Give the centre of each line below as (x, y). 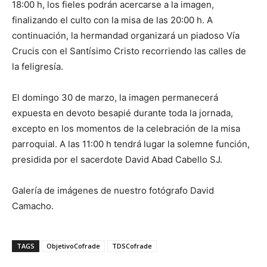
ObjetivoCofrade (73, 246)
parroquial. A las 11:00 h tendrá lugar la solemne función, (131, 144)
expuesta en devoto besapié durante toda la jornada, (122, 113)
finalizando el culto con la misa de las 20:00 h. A (112, 20)
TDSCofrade (132, 246)
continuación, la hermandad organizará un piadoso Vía (126, 35)
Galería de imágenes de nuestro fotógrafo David (113, 190)
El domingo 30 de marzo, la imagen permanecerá (115, 97)
